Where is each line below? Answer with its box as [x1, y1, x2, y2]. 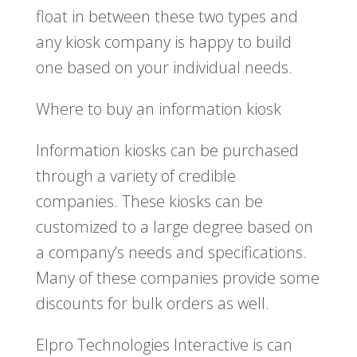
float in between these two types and [35, 6, 298, 28]
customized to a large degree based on [35, 216, 313, 238]
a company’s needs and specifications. [35, 241, 307, 264]
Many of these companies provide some [35, 267, 320, 289]
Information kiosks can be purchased [35, 139, 299, 162]
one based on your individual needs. [35, 57, 292, 79]
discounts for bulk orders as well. [35, 292, 269, 315]
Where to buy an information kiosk [35, 98, 281, 120]
